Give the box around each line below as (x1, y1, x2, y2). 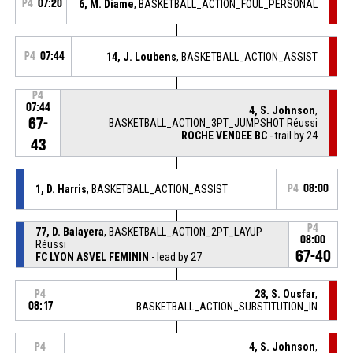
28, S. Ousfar (255, 287, 316, 300)
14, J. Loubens (106, 50, 177, 63)
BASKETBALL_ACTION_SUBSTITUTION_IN (136, 299, 318, 313)
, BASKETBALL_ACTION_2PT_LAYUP (103, 225, 262, 238)
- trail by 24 (267, 128, 318, 142)
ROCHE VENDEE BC (181, 128, 268, 142)
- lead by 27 (148, 250, 202, 263)
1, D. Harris (35, 182, 87, 195)
